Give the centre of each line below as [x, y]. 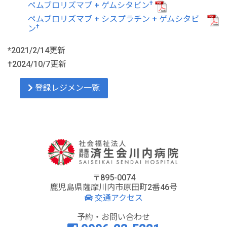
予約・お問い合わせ [113, 217]
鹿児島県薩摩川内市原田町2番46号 [113, 187]
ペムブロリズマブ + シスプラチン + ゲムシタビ [113, 19]
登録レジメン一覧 [66, 88]
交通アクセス [118, 198]
